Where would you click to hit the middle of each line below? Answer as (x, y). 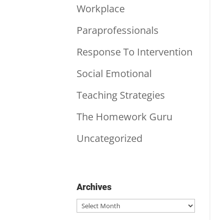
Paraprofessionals (117, 30)
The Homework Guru (124, 116)
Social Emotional (114, 73)
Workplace (100, 8)
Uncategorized (109, 138)
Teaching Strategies (121, 95)
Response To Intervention (134, 52)
